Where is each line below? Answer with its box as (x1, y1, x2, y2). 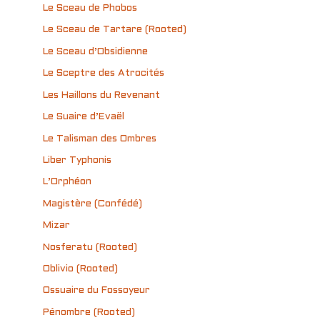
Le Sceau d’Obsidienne (43, 46, 148, 56)
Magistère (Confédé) (43, 199, 142, 209)
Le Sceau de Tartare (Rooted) (43, 25, 186, 35)
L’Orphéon (43, 177, 91, 187)
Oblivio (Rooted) (43, 264, 118, 274)
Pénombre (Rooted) (43, 307, 135, 317)
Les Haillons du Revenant (43, 90, 160, 100)
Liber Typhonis (43, 155, 111, 165)
